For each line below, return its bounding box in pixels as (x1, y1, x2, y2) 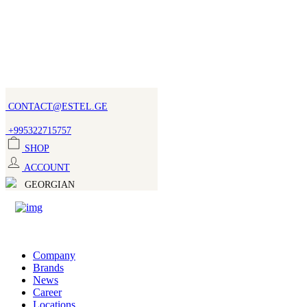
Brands (33, 262, 64, 273)
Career (33, 286, 62, 298)
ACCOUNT (22, 162, 70, 173)
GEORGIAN (25, 179, 75, 190)
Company (33, 249, 75, 261)
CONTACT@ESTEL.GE (5, 101, 108, 112)
